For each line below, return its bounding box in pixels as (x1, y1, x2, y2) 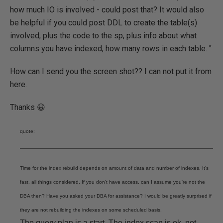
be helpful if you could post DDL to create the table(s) (10, 18, 197, 27)
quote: (20, 128, 35, 134)
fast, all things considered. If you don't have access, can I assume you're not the (20, 179, 205, 185)
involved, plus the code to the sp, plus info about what (10, 31, 197, 40)
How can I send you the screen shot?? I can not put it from (10, 67, 212, 76)
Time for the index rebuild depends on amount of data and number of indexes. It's (20, 165, 209, 171)
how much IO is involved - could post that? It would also (10, 5, 204, 14)
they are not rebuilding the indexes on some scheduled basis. (20, 207, 162, 213)
